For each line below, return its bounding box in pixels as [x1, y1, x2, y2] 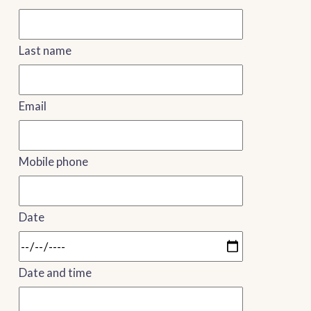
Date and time [19, 265, 92, 280]
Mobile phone [19, 154, 88, 169]
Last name [19, 43, 72, 58]
